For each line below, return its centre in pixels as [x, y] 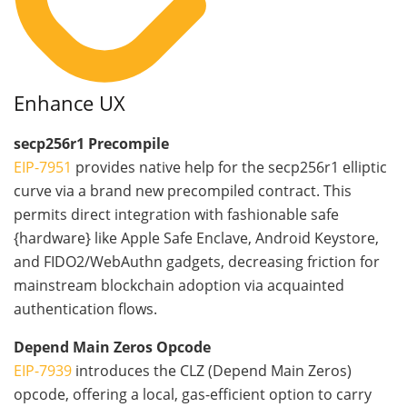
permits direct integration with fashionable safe [176, 215]
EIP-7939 [43, 371]
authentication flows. [85, 309]
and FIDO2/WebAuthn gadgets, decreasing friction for [197, 262]
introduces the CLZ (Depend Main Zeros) [212, 371]
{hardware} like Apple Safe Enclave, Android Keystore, [196, 238]
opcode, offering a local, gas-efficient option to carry [193, 395]
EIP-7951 [43, 168]
